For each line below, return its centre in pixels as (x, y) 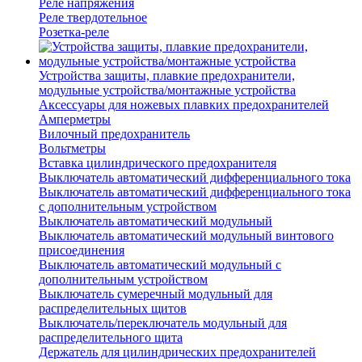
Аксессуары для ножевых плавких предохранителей (184, 105)
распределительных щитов (113, 309)
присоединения (82, 250)
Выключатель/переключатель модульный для (163, 323)
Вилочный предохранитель (114, 134)
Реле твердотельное (93, 18)
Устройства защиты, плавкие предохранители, (167, 76)
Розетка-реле (74, 32)
